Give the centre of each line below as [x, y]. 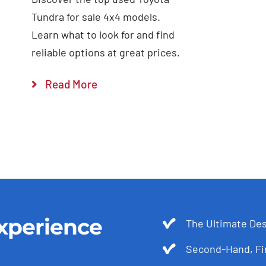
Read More [71, 84]
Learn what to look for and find [103, 34]
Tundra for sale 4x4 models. [96, 16]
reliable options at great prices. [106, 52]
